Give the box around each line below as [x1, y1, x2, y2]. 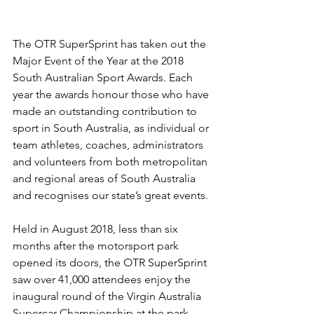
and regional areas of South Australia [13, 171, 198, 185]
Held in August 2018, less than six [13, 221, 181, 235]
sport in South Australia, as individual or [13, 121, 212, 135]
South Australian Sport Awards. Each [13, 70, 196, 84]
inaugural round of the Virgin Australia [13, 289, 204, 303]
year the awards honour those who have [13, 87, 212, 101]
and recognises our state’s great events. [13, 188, 208, 202]
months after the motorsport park [13, 238, 182, 252]
